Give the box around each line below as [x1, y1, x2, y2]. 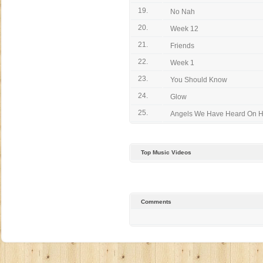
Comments [141, 198, 171, 205]
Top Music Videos [141, 149, 191, 156]
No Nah [170, 8, 195, 16]
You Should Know [170, 76, 227, 84]
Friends [170, 42, 194, 50]
